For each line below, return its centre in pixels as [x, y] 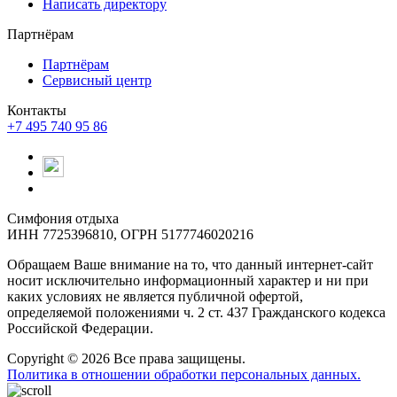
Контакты [37, 111]
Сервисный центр [97, 81]
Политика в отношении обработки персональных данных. [184, 375]
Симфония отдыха [63, 219]
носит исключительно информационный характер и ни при [188, 281]
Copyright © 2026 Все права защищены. [126, 359]
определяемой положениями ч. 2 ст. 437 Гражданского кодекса [196, 313]
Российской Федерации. [80, 329]
